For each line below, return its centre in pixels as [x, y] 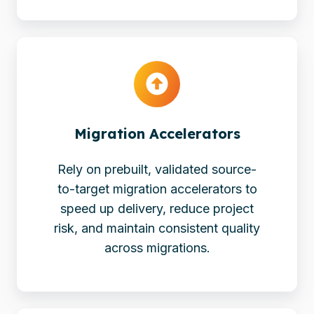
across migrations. [157, 247]
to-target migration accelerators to [157, 189]
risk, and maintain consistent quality [157, 228]
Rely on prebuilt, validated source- [157, 169]
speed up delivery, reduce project [157, 208]
